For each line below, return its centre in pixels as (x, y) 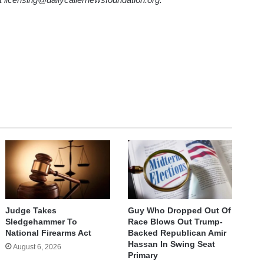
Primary (143, 255)
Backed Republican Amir (177, 232)
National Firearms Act (49, 232)
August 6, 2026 (37, 247)
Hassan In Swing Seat (171, 244)
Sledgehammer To (42, 221)
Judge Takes (31, 210)
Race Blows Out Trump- (175, 221)
